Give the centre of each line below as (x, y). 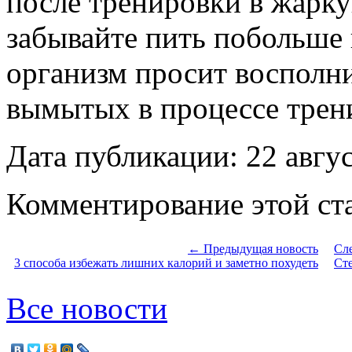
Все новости (87, 308)
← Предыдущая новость (253, 248)
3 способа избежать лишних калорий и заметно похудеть (166, 262)
